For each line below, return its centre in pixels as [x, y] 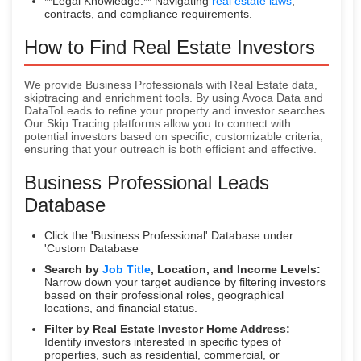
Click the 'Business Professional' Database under [169, 235]
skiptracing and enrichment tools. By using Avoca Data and [174, 97]
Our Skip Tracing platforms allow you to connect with [158, 123]
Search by [73, 269]
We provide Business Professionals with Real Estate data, [171, 84]
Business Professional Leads [147, 182]
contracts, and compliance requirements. [148, 13]
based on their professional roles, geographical [164, 295]
